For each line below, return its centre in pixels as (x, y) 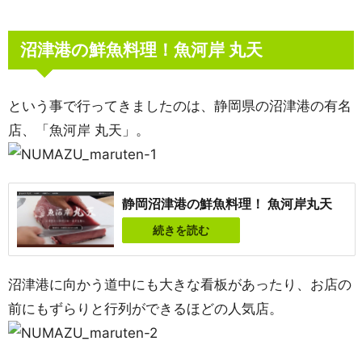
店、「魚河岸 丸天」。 (79, 130)
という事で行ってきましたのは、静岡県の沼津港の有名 (180, 106)
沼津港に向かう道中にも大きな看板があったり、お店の (180, 284)
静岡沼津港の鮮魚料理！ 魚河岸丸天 (227, 204)
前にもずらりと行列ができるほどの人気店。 (145, 309)
